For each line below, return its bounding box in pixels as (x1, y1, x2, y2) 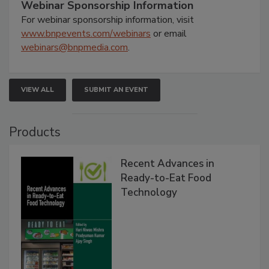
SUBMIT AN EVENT (84, 85, 148, 95)
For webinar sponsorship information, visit (21, 13, 194, 27)
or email (151, 27, 187, 41)
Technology (121, 186, 178, 200)
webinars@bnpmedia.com (21, 41, 128, 55)
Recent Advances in (121, 157, 215, 171)
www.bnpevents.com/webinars (21, 27, 151, 41)
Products (9, 124, 61, 141)
